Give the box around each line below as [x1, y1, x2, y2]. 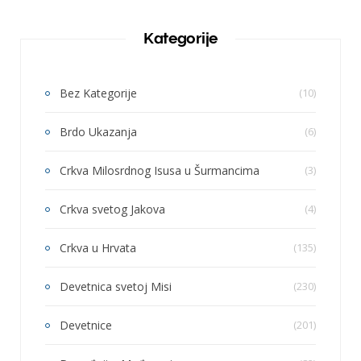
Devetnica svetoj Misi [60, 278, 172, 294]
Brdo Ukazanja [60, 123, 137, 139]
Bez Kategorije [60, 85, 137, 101]
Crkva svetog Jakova [60, 201, 165, 217]
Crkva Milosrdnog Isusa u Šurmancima [60, 162, 259, 178]
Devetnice [60, 317, 112, 333]
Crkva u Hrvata [60, 239, 136, 255]
